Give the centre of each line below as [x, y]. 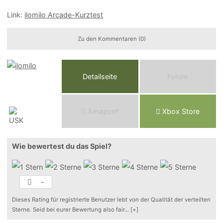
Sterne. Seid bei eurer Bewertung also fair [68, 210]
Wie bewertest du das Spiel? [62, 146]
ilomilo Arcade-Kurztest [64, 14]
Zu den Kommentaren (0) [111, 39]
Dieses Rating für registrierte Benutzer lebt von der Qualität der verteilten [111, 200]
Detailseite [100, 77]
